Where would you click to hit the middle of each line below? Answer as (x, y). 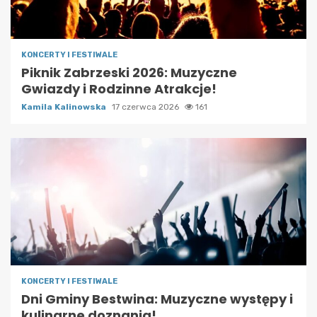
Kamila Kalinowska (65, 106)
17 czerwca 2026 (146, 106)
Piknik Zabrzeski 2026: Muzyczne (129, 72)
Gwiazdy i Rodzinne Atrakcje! (119, 88)
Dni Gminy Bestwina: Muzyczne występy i (157, 299)
